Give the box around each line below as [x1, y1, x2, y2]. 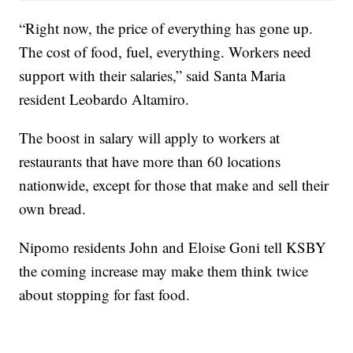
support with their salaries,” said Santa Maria [19, 65, 286, 85]
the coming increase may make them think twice [19, 260, 309, 281]
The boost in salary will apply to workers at [19, 127, 281, 147]
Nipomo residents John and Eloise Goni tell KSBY [19, 236, 327, 257]
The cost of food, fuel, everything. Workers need [19, 41, 312, 61]
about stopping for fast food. [19, 284, 191, 304]
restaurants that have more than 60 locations [19, 150, 281, 171]
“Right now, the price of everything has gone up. [19, 17, 314, 38]
